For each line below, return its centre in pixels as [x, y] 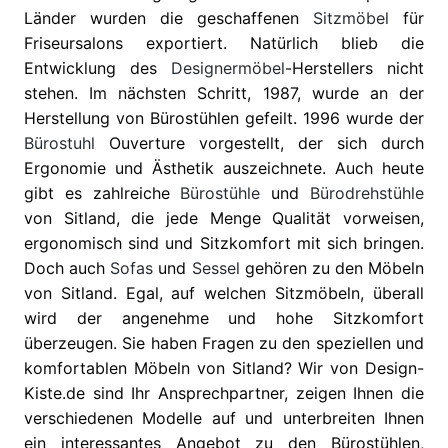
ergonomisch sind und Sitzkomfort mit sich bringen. [224, 243]
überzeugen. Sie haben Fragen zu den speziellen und [224, 343]
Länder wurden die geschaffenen [168, 18]
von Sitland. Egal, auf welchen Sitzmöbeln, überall [224, 293]
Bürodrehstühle [367, 193]
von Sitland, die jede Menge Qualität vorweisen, [224, 218]
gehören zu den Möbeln [331, 268]
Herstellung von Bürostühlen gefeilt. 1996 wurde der [224, 118]
